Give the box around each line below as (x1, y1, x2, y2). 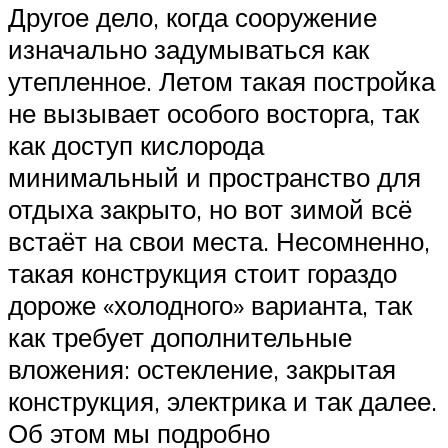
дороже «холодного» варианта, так (8, 288, 412, 321)
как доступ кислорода (8, 128, 264, 161)
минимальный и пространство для (8, 160, 421, 193)
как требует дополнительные (8, 320, 352, 353)
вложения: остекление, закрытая (8, 352, 396, 385)
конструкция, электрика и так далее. (8, 384, 437, 417)
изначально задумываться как (8, 32, 369, 65)
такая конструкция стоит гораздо (8, 256, 397, 289)
